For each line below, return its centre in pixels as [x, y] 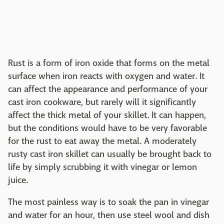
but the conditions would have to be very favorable [107, 128]
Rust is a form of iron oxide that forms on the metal [109, 63]
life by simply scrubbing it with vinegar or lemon [102, 167]
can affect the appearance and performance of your [108, 89]
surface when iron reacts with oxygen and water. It [106, 76]
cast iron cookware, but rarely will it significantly [102, 102]
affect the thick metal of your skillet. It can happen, [107, 115]
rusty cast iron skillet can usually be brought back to [110, 154]
